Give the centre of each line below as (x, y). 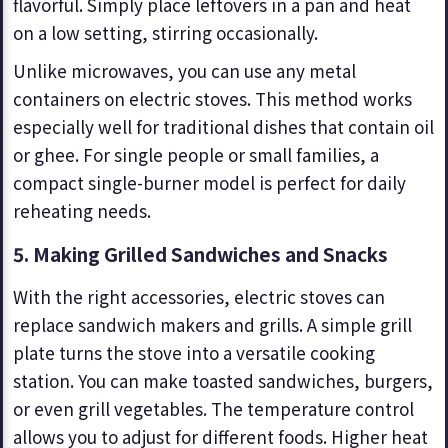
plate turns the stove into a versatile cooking (194, 352)
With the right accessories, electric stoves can (199, 296)
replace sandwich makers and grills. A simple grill (212, 324)
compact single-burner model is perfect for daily (209, 182)
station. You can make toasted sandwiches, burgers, (223, 380)
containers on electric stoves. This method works (212, 98)
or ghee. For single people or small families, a (196, 154)
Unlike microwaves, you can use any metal (184, 70)
